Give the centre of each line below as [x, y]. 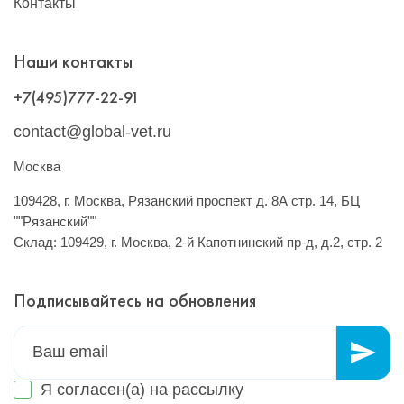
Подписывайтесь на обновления [135, 300]
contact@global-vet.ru [92, 131]
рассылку [208, 389]
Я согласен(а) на [106, 389]
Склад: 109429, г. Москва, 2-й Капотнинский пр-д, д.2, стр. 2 [198, 242]
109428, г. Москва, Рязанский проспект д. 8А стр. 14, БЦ [187, 200]
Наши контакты [73, 61]
